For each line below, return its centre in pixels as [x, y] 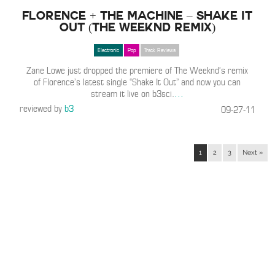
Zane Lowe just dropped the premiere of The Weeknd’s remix [137, 71]
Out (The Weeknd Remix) [137, 27]
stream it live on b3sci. [133, 94]
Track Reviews [160, 50]
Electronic [109, 50]
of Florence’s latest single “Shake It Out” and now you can [137, 82]
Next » [253, 153]
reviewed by [42, 109]
